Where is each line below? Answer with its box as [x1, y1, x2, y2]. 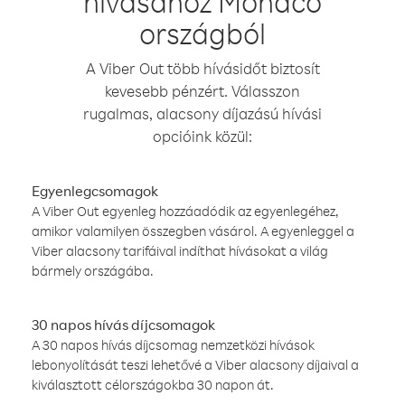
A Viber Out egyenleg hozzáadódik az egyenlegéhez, [32, 202, 339, 220]
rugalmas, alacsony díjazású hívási [83, 104, 322, 123]
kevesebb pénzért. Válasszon [105, 81, 300, 100]
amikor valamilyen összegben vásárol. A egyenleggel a [32, 222, 354, 240]
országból [139, 14, 266, 52]
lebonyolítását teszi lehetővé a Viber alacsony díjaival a [32, 356, 359, 373]
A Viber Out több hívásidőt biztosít [85, 59, 320, 78]
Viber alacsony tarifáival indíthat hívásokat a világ [32, 242, 328, 259]
